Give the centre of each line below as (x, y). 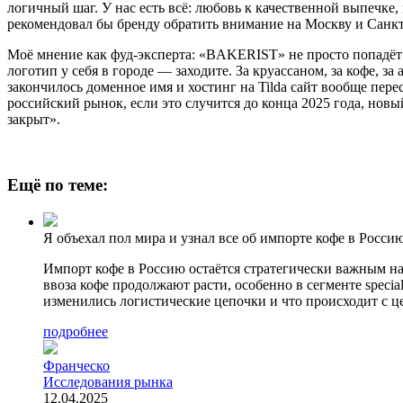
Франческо (76, 365)
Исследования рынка (108, 381)
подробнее (76, 331)
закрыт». (34, 120)
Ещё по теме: (58, 184)
